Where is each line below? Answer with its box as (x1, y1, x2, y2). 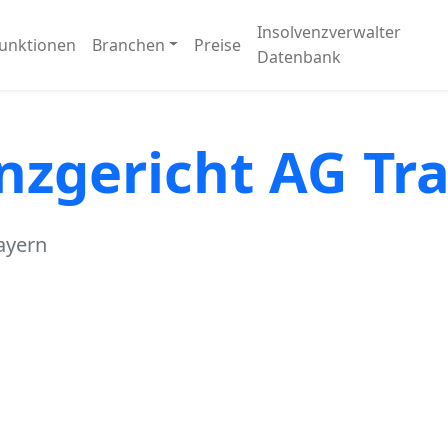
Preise (194, 33, 242, 56)
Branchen (91, 33, 165, 56)
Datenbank (257, 46, 342, 68)
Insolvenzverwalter (257, 21, 402, 43)
